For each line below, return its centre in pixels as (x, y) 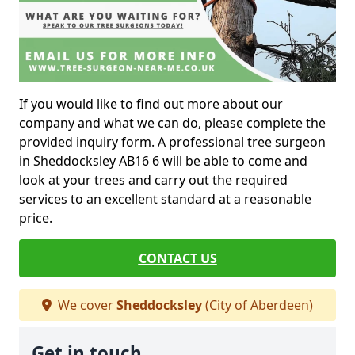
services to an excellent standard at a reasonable (165, 199)
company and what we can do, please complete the (172, 123)
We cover (86, 305)
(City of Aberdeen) (258, 305)
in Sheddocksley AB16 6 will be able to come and (163, 161)
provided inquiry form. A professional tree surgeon (172, 142)
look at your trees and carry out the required (153, 180)
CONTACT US (177, 259)
